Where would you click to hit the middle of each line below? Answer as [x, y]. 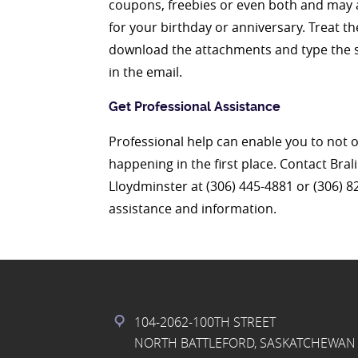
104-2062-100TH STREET [205, 322]
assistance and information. [193, 209]
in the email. [145, 72]
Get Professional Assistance [195, 107]
